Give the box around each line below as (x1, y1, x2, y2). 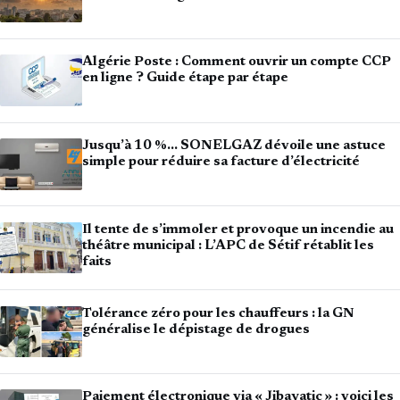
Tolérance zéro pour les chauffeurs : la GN (82, 306, 354, 321)
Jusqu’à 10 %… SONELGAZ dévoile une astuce (82, 139, 386, 154)
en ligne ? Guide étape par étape (82, 71, 288, 86)
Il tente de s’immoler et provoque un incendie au (82, 222, 394, 237)
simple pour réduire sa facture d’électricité (82, 155, 360, 170)
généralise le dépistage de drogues (82, 322, 310, 337)
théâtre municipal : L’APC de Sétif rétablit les (82, 238, 374, 253)
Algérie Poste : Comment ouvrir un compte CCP (82, 55, 391, 70)
